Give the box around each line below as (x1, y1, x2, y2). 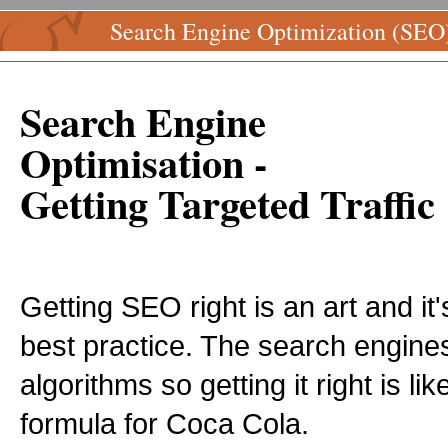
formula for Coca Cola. (20, 407, 309, 440)
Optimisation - (20, 133, 267, 192)
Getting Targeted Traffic (20, 174, 435, 233)
